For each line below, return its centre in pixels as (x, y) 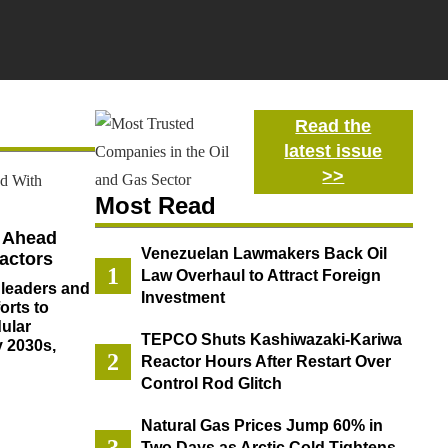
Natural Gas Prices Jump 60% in (261, 426)
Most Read (155, 206)
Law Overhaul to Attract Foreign (260, 276)
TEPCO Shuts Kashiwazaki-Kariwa (271, 340)
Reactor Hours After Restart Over (265, 362)
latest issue (333, 150)
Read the (333, 125)
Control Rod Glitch (211, 384)
